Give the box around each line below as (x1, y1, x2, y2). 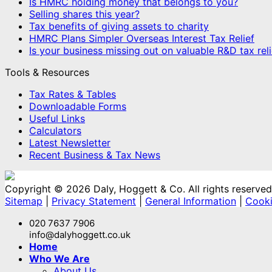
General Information (145, 194, 236, 207)
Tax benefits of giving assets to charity (29, 19, 209, 32)
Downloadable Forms (29, 100, 126, 112)
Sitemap (5, 194, 42, 207)
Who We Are (29, 252, 90, 265)
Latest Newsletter (29, 136, 110, 149)
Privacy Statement (52, 194, 136, 207)
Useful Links (29, 112, 85, 124)
